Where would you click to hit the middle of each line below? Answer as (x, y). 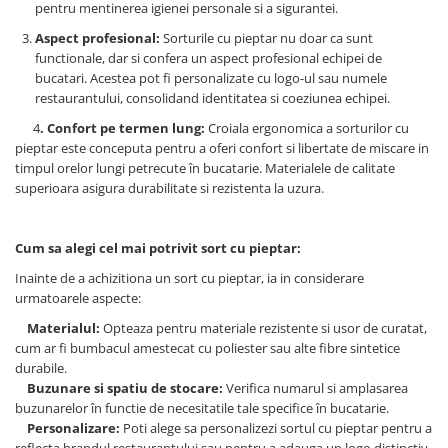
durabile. (41, 368)
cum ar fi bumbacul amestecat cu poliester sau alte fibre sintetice (207, 348)
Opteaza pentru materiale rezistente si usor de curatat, (263, 328)
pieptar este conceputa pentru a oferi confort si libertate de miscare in (222, 148)
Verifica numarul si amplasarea (315, 388)
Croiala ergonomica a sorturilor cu (307, 128)
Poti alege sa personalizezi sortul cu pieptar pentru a (276, 428)
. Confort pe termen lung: (122, 128)
